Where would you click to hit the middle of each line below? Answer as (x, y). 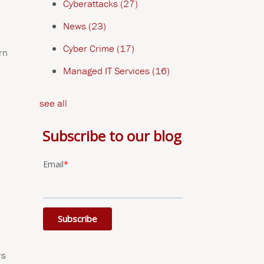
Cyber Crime (90, 48)
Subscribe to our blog (112, 136)
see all (53, 103)
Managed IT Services (107, 71)
